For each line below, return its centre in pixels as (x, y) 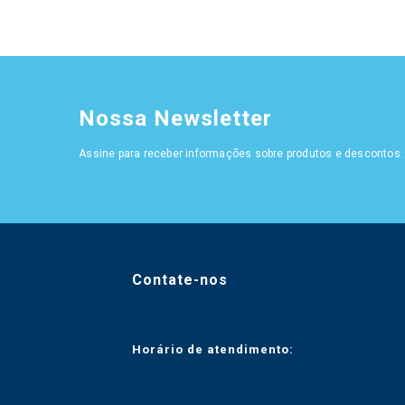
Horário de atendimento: (212, 349)
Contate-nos (179, 279)
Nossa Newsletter (176, 118)
